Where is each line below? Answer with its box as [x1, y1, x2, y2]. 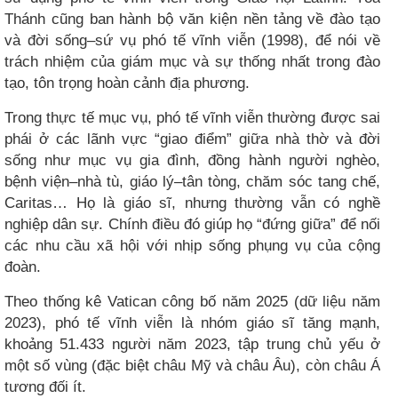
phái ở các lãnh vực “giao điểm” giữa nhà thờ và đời [4, 130, 380, 147]
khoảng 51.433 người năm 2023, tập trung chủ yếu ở [4, 335, 380, 353]
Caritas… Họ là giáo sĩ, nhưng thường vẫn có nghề [4, 194, 380, 211]
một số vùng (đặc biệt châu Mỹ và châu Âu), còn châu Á [4, 356, 380, 374]
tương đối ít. [4, 378, 86, 395]
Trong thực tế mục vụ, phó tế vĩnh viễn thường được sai [4, 108, 380, 126]
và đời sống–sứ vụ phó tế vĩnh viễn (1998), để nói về [4, 31, 380, 49]
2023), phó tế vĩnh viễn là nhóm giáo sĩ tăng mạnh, [4, 314, 380, 331]
